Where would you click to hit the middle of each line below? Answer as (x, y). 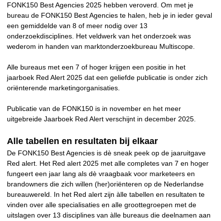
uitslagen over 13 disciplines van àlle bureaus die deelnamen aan (109, 215)
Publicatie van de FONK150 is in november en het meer (94, 109)
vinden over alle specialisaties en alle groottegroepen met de (102, 205)
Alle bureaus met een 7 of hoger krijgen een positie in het (96, 67)
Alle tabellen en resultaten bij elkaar (82, 141)
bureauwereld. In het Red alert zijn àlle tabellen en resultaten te (106, 195)
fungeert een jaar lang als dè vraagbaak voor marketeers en (101, 174)
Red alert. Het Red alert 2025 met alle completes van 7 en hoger (108, 164)
